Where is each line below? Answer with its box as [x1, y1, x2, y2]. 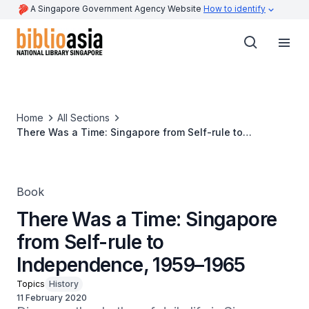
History [49, 279, 79, 289]
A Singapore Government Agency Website [30, 3, 203, 14]
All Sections [57, 112, 110, 123]
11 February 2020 [17, 292, 87, 303]
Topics [17, 279, 45, 289]
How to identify [203, 3, 266, 14]
